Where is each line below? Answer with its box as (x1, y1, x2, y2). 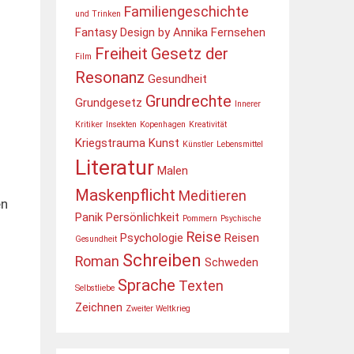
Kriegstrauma (75, 136, 145, 150)
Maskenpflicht (75, 186, 175, 205)
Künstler (183, 139, 213, 149)
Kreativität (189, 119, 227, 130)
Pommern (183, 213, 217, 224)
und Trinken (75, 9, 121, 19)
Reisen (224, 231, 259, 245)
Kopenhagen (140, 119, 186, 130)
